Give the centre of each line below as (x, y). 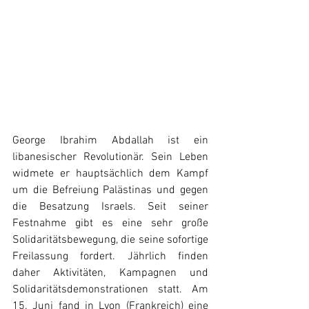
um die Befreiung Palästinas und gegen (110, 190)
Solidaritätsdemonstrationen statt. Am (110, 290)
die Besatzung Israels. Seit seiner (110, 207)
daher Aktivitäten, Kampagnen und (110, 273)
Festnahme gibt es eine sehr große (110, 223)
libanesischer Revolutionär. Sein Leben (110, 157)
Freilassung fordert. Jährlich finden (110, 257)
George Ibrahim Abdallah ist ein (110, 141)
